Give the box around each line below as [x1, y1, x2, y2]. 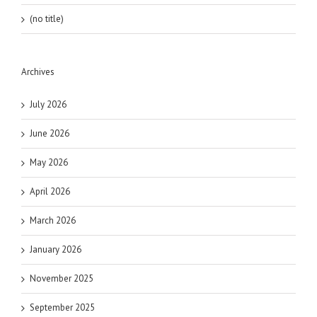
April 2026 [30, 185, 70, 197]
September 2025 [30, 301, 95, 313]
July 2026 [30, 98, 67, 110]
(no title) [30, 12, 64, 25]
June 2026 [30, 127, 69, 139]
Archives [21, 65, 54, 78]
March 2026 [30, 214, 76, 226]
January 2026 [30, 243, 81, 255]
